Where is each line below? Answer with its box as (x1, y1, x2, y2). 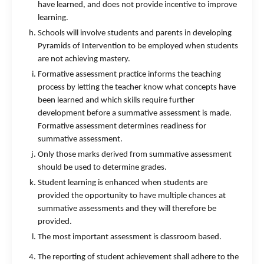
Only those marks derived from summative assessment (38, 150, 232, 159)
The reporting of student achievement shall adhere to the (38, 253, 239, 262)
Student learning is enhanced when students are (38, 179, 207, 187)
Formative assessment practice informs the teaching (38, 70, 221, 79)
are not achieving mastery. (38, 55, 130, 64)
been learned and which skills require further (38, 96, 194, 105)
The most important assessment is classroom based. (38, 233, 222, 242)
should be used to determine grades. (38, 163, 167, 172)
